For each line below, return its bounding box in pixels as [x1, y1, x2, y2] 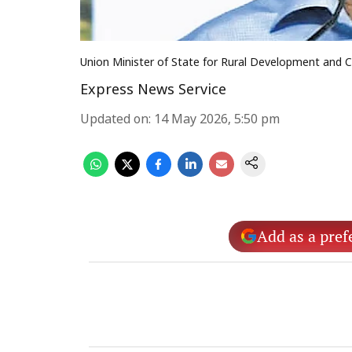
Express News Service [80, 82, 226, 100]
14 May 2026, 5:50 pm [154, 112, 280, 128]
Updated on [80, 112, 148, 128]
